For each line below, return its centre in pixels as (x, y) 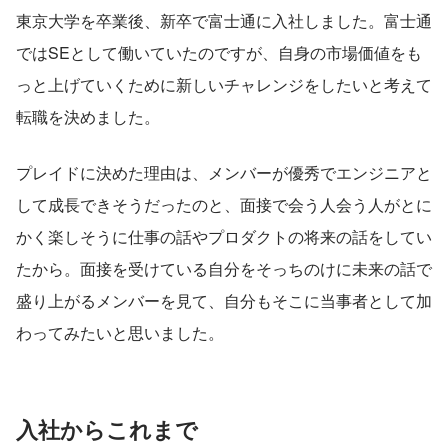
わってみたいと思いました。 (120, 332)
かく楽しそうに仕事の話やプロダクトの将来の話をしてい (224, 236)
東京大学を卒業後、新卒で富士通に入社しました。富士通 (224, 20)
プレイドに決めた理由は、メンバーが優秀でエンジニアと (224, 172)
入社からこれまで (107, 428)
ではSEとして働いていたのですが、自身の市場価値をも (219, 52)
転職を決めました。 (88, 116)
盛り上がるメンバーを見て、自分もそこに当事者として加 (224, 300)
